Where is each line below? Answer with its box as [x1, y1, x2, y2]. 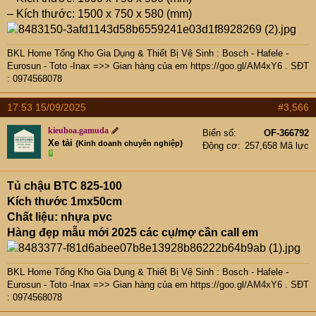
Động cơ [202, 140, 238, 151]
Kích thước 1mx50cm [7, 195, 122, 207]
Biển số [202, 128, 233, 138]
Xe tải [48, 138, 73, 148]
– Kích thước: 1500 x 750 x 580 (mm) [7, 8, 192, 20]
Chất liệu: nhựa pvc [7, 211, 112, 223]
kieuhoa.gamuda [48, 126, 109, 135]
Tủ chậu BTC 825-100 [7, 180, 122, 192]
